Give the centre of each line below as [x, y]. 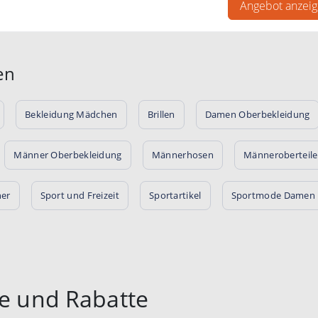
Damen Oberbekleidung [257, 114]
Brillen [161, 114]
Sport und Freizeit [79, 195]
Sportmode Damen [273, 195]
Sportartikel [175, 195]
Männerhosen [183, 154]
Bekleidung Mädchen [71, 114]
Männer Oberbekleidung [68, 154]
